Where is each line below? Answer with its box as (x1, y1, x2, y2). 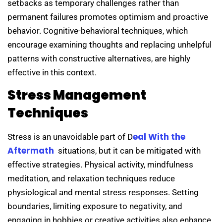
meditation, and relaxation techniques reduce (7, 173, 175, 184)
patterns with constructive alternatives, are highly (7, 53, 190, 63)
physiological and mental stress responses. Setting (7, 187, 199, 198)
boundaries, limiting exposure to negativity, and (7, 201, 182, 212)
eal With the (133, 131, 185, 143)
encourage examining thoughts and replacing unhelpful (7, 39, 212, 50)
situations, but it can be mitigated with (54, 146, 201, 156)
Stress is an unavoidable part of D (7, 132, 133, 142)
